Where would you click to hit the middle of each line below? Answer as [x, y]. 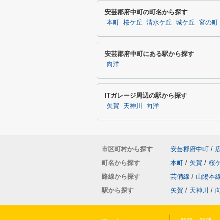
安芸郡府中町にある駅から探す [149, 54]
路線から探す [121, 177]
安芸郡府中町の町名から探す [146, 12]
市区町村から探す [127, 149]
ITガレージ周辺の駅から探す [146, 96]
